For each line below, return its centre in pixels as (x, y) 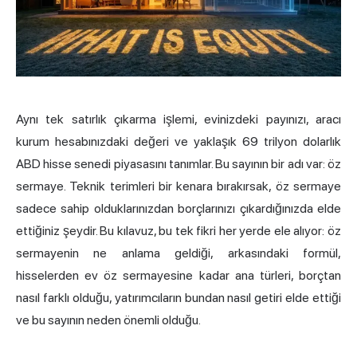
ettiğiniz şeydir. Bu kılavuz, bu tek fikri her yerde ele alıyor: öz (178, 230)
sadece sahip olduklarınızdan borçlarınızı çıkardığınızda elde (178, 208)
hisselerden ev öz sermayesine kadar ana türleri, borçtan (178, 275)
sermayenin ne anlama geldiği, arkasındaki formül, (178, 253)
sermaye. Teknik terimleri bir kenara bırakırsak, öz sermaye (178, 186)
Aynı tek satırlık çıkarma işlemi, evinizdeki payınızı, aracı (178, 119)
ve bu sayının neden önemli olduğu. (108, 320)
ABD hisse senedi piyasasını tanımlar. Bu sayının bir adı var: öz (178, 163)
